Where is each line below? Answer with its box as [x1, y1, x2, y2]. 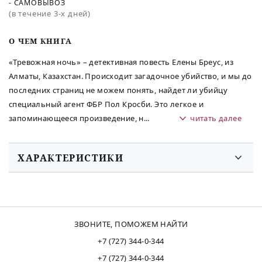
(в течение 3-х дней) [9, 8, 91, 19]
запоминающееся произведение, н [9, 113, 144, 124]
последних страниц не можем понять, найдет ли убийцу [9, 85, 227, 96]
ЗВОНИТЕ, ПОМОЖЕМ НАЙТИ [74, 219, 188, 229]
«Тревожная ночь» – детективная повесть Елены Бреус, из [9, 57, 234, 68]
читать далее [190, 113, 242, 124]
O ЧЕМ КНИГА [9, 36, 73, 47]
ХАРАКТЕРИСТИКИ [18, 151, 124, 164]
